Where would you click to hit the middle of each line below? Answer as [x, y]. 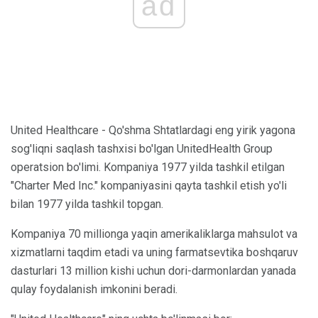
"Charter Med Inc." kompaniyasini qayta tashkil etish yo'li [149, 185]
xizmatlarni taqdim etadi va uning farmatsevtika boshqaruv [154, 252]
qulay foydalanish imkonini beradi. [94, 289]
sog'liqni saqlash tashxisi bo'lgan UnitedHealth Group [142, 148]
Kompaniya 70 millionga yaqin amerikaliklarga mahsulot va [154, 234]
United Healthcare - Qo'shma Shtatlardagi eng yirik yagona [153, 130]
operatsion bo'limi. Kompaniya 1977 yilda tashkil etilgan [148, 167]
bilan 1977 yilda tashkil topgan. [87, 204]
